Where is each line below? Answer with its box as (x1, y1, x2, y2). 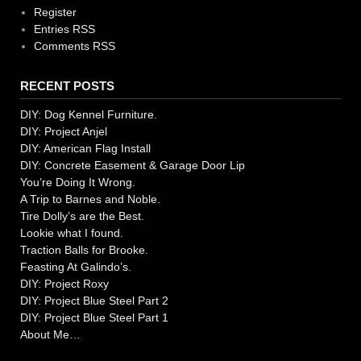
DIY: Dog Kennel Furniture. (20, 108, 157, 122)
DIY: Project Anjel (20, 125, 107, 139)
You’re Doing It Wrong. (20, 176, 135, 189)
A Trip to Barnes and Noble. (20, 193, 160, 206)
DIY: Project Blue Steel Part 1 (20, 311, 168, 325)
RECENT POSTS (20, 79, 114, 93)
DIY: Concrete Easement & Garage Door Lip (20, 159, 245, 172)
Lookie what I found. (20, 226, 123, 240)
